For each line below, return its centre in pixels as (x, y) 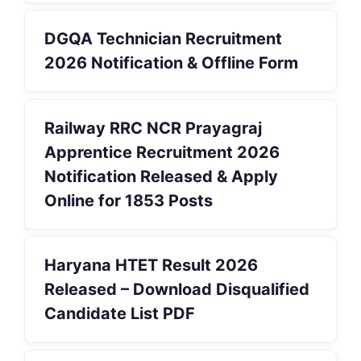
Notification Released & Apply (161, 176)
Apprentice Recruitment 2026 (162, 152)
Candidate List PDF (120, 314)
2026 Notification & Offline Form (171, 63)
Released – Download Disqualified (177, 290)
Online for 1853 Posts (129, 200)
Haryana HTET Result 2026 (151, 266)
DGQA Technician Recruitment (163, 39)
